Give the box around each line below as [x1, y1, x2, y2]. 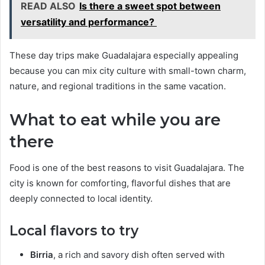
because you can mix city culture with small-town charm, [9, 64, 246, 76]
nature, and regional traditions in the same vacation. [9, 80, 226, 92]
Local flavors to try [9, 222, 138, 240]
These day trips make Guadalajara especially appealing [9, 49, 238, 61]
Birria [30, 248, 53, 260]
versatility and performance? [21, 15, 157, 28]
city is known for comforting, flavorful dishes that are [9, 177, 231, 189]
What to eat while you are [9, 109, 221, 130]
